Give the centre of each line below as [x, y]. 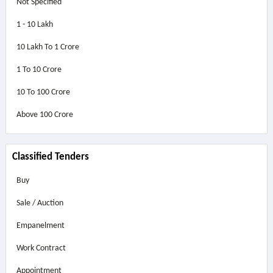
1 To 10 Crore [39, 70]
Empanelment [40, 226]
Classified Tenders [50, 157]
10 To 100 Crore [43, 92]
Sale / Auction [40, 203]
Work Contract [41, 248]
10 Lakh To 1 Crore [48, 47]
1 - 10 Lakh [34, 25]
